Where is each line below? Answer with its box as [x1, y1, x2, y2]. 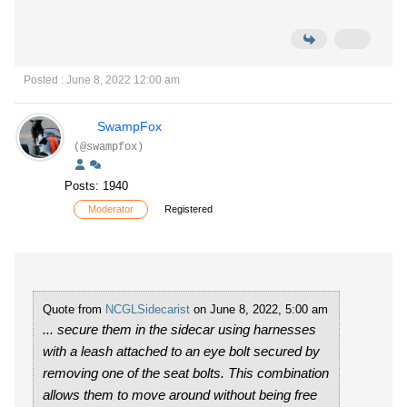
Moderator [88, 203, 134, 214]
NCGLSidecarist [105, 303, 190, 316]
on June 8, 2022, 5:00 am [190, 303, 328, 316]
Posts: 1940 [65, 179, 128, 193]
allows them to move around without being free [43, 387, 317, 402]
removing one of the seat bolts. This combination [43, 365, 329, 381]
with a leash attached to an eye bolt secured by [43, 343, 320, 359]
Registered [164, 203, 213, 214]
